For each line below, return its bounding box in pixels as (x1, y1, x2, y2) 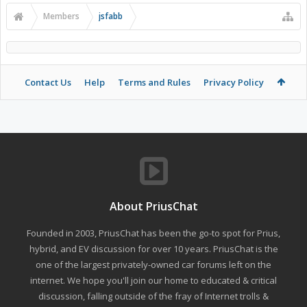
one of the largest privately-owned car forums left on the (36, 258, 271, 271)
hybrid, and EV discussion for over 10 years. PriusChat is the (29, 243, 278, 255)
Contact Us (24, 76, 71, 88)
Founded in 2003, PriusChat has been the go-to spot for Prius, (27, 227, 280, 239)
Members (43, 10, 79, 22)
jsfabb (99, 10, 123, 22)
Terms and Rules (117, 76, 191, 88)
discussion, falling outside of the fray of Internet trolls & (38, 290, 269, 302)
